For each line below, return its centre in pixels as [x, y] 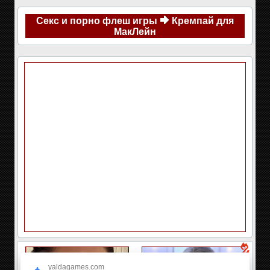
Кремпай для [203, 21]
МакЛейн [135, 32]
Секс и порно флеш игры [97, 21]
